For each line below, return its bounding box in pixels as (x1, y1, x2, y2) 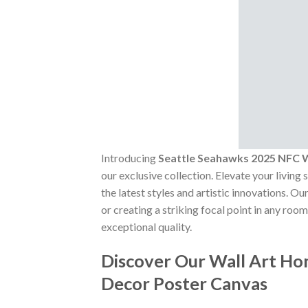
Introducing (101, 151, 158, 165)
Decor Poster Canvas (101, 273, 267, 294)
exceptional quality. (101, 220, 192, 234)
